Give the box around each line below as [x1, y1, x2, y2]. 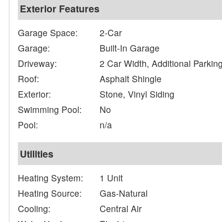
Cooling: [18, 202, 51, 215]
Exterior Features [20, 1, 100, 16]
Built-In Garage [100, 42, 160, 55]
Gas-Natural [100, 187, 148, 200]
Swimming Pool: [18, 103, 82, 116]
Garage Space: [18, 26, 78, 39]
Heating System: [18, 171, 84, 184]
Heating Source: [18, 187, 82, 200]
